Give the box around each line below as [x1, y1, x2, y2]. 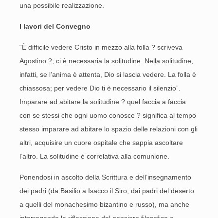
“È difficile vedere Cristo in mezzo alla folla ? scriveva [19, 43, 182, 51]
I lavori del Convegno [19, 22, 91, 30]
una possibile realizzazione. [19, 1, 104, 9]
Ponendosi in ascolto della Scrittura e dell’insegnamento [19, 173, 191, 181]
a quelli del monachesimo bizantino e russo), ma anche [19, 200, 189, 208]
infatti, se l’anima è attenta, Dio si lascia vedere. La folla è [19, 71, 196, 78]
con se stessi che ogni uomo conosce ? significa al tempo [19, 111, 196, 119]
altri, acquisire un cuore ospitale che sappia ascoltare [19, 139, 183, 146]
